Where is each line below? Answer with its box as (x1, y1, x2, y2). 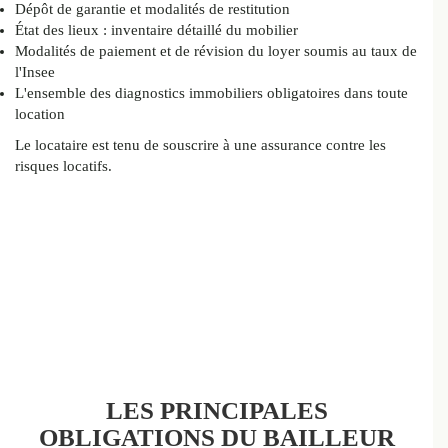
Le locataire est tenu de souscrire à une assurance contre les (15, 137, 386, 154)
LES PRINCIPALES (105, 397, 328, 425)
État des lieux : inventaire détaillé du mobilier (15, 22, 298, 39)
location (15, 106, 65, 123)
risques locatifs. (15, 158, 112, 175)
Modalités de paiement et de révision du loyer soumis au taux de (15, 43, 417, 60)
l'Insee (15, 64, 55, 81)
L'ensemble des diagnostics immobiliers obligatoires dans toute (15, 85, 408, 102)
